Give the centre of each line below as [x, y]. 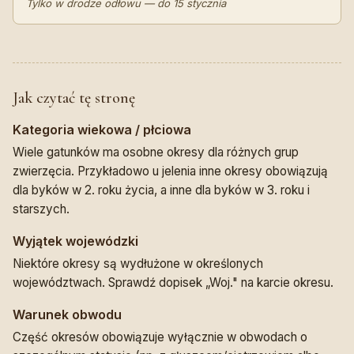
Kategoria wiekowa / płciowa [102, 130]
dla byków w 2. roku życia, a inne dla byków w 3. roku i [161, 190]
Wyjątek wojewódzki [75, 241]
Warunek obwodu [67, 315]
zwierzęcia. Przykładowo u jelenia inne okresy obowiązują [170, 171]
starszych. [41, 209]
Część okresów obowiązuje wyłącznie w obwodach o [160, 337]
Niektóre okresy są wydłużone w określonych [138, 264]
